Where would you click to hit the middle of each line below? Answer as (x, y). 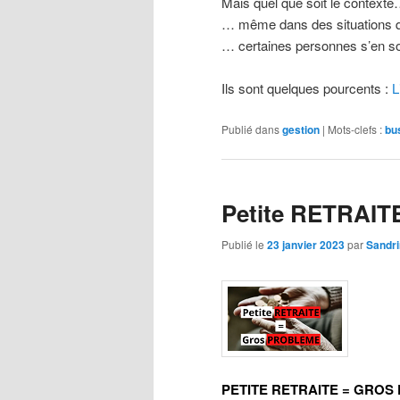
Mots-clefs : (355, 129)
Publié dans (250, 129)
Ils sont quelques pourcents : (307, 88)
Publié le (244, 245)
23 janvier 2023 (306, 245)
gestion (301, 129)
